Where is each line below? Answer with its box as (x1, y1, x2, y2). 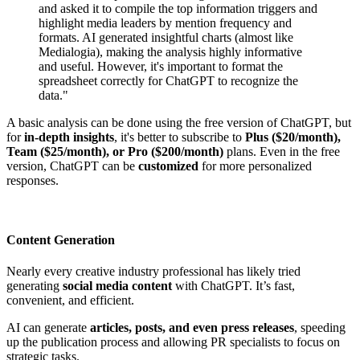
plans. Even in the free (223, 145, 340, 159)
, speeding (294, 320, 346, 334)
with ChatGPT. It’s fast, (172, 278, 295, 292)
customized (138, 159, 198, 174)
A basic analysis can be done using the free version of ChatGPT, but (6, 116, 351, 130)
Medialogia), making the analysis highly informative (39, 45, 302, 59)
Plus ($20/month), (245, 130, 341, 145)
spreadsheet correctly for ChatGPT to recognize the (39, 74, 298, 88)
